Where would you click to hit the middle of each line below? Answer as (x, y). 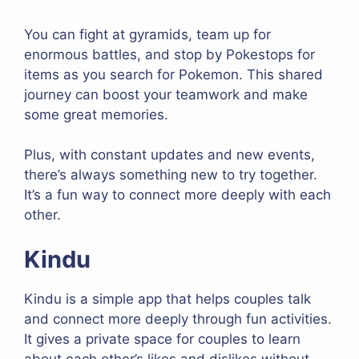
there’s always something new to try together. (171, 175)
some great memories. (96, 114)
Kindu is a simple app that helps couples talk (167, 298)
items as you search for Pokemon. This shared (173, 74)
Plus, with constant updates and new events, (169, 155)
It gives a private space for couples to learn (162, 339)
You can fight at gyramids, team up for (147, 34)
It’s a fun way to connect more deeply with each (177, 195)
